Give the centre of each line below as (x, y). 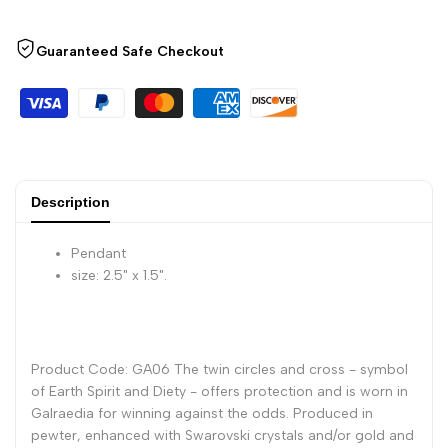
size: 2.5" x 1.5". (119, 276)
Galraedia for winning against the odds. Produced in (202, 414)
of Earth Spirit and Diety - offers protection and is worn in (219, 392)
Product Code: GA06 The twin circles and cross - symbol (219, 370)
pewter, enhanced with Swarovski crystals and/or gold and (222, 436)
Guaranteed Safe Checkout (130, 52)
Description (70, 202)
